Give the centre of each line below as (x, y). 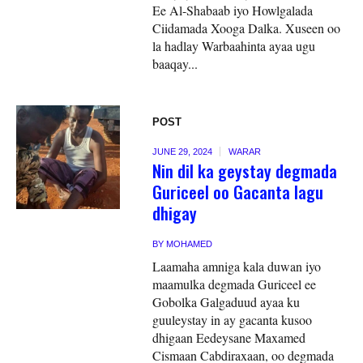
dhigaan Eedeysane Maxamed (229, 337)
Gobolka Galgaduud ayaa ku (226, 301)
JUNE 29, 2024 (183, 151)
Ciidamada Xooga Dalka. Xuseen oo (247, 28)
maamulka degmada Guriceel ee (235, 284)
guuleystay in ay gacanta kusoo (233, 319)
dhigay (175, 212)
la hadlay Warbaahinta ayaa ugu (234, 45)
